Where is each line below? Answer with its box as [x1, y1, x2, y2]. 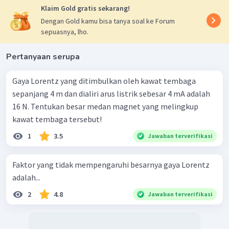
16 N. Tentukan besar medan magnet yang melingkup [12, 101, 198, 112]
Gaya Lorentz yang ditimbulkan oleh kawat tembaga [12, 76, 196, 86]
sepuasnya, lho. [41, 27, 88, 37]
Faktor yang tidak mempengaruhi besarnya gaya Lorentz [12, 159, 210, 170]
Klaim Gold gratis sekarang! [41, 4, 130, 13]
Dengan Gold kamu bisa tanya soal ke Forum [41, 16, 175, 26]
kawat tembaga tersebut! [12, 114, 102, 125]
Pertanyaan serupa [6, 51, 80, 63]
